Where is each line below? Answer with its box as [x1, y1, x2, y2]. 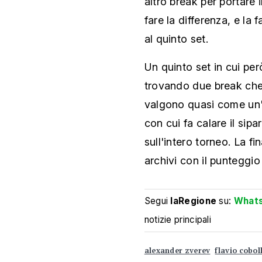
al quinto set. [144, 32, 208, 45]
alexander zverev [144, 245, 211, 256]
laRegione [170, 195, 217, 206]
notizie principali [144, 213, 212, 225]
